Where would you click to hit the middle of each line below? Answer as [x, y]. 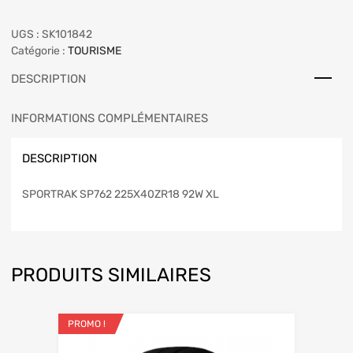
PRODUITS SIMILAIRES [111, 275]
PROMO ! [86, 323]
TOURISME [95, 51]
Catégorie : [39, 51]
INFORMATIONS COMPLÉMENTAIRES [110, 119]
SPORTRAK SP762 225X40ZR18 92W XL [121, 194]
